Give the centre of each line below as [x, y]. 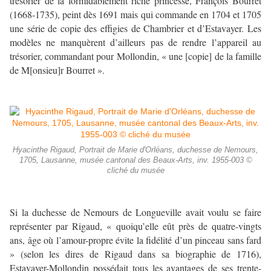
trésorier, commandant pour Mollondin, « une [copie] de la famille [135, 56]
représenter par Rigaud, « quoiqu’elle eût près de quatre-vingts [135, 226]
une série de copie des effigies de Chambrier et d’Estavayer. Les [135, 28]
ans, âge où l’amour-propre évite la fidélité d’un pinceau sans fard [135, 240]
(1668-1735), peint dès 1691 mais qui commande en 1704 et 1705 [135, 15]
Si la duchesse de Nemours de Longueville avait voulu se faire [135, 212]
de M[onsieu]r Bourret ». [57, 70]
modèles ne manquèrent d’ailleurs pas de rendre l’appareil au [135, 42]
